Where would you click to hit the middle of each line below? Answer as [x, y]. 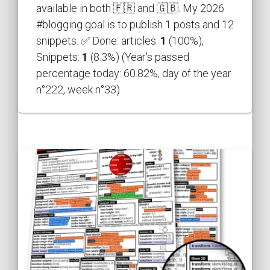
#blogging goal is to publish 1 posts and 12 [135, 24]
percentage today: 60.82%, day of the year [134, 73]
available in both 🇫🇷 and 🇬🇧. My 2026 [130, 8]
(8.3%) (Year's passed [139, 57]
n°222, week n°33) [78, 89]
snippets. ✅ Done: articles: [98, 40]
